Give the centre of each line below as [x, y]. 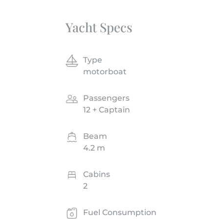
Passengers [107, 98]
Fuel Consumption [120, 212]
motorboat [105, 71]
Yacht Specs [99, 27]
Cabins [97, 174]
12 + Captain [107, 109]
